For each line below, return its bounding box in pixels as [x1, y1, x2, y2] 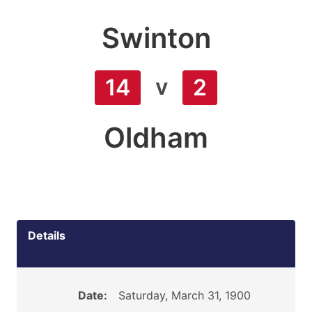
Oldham [104, 120, 208, 155]
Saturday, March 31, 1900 [118, 288, 251, 302]
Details [28, 228, 65, 242]
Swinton [101, 21, 211, 55]
